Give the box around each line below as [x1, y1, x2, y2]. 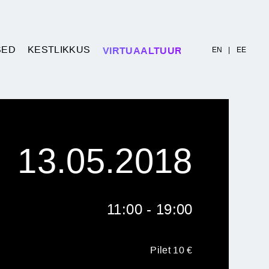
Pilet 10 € [150, 245, 193, 255]
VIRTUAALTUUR [102, 45, 182, 56]
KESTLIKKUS [27, 44, 91, 55]
